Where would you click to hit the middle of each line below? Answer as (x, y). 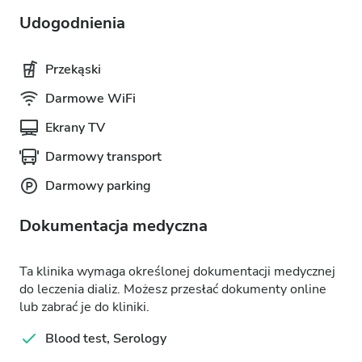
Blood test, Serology (106, 339)
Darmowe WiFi (90, 99)
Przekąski (73, 69)
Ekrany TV (75, 128)
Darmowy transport (103, 157)
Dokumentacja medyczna (114, 226)
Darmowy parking (98, 186)
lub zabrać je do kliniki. (84, 307)
